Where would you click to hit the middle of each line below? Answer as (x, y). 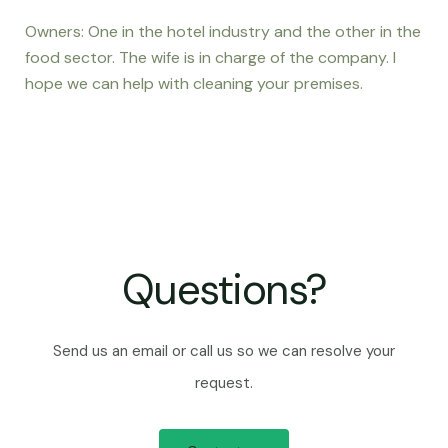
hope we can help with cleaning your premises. (194, 83)
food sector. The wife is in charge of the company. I (210, 57)
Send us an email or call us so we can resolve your (224, 351)
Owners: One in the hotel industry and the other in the (223, 31)
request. (224, 383)
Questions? (224, 289)
